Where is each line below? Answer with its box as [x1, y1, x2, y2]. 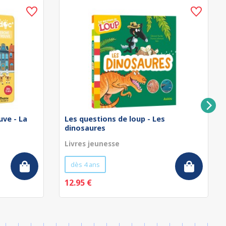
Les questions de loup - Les [65, 114, 165, 124]
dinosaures [65, 123, 105, 133]
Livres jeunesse [65, 139, 120, 148]
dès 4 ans [71, 160, 100, 169]
